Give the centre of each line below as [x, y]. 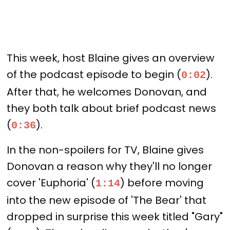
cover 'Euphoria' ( [51, 183]
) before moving [162, 183]
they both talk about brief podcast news [112, 108]
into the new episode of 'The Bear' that [107, 200]
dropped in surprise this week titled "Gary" [115, 217]
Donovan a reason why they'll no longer [110, 167]
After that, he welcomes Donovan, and [107, 92]
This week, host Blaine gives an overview [111, 58]
